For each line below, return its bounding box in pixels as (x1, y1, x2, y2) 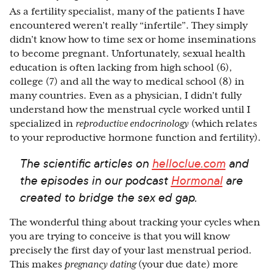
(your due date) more (136, 259, 238, 271)
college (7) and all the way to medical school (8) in (10, 76, 244, 88)
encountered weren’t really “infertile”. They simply (10, 20, 247, 32)
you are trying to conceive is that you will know (10, 231, 230, 243)
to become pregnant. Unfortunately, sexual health (10, 48, 245, 60)
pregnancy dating (65, 259, 136, 271)
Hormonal (171, 172, 222, 189)
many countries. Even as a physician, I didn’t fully (10, 90, 241, 102)
